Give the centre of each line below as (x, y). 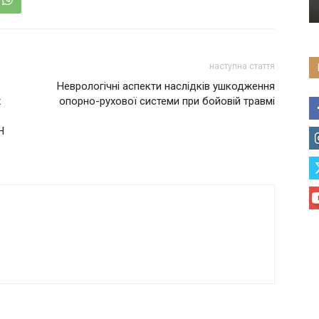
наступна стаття (242, 66)
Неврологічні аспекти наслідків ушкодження (166, 86)
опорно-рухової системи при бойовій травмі (167, 101)
